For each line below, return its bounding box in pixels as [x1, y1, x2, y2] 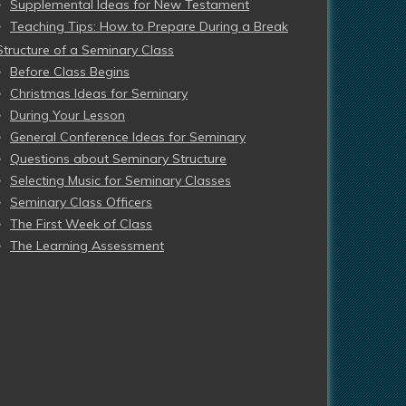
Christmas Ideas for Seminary [10, 85, 188, 101]
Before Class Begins [10, 63, 130, 80]
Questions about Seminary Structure [10, 150, 227, 167]
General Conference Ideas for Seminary [10, 129, 246, 145]
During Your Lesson [10, 107, 125, 123]
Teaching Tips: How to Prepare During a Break [10, 18, 288, 34]
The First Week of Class [10, 216, 152, 232]
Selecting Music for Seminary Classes [10, 172, 231, 188]
